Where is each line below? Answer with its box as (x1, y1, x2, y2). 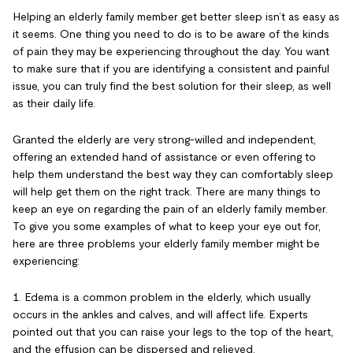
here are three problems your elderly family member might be (13, 236, 320, 250)
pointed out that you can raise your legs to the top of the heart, (13, 325, 333, 338)
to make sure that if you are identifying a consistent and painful (13, 61, 329, 75)
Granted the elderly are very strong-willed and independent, (13, 132, 316, 146)
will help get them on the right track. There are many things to (13, 184, 321, 198)
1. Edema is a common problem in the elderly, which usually (13, 290, 310, 303)
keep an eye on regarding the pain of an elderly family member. (13, 202, 328, 215)
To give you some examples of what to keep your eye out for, (13, 219, 321, 232)
